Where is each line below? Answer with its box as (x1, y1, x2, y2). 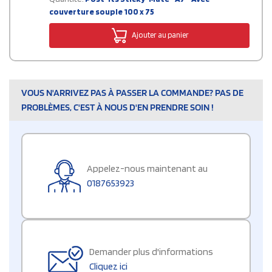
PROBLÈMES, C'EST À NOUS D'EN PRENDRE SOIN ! (21, 101, 214, 114)
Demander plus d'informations (89, 246, 213, 258)
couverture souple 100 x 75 (49, 7, 154, 17)
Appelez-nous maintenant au (87, 163, 208, 175)
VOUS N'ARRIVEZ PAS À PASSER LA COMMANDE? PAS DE (21, 87, 243, 99)
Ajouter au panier (130, 30, 189, 39)
